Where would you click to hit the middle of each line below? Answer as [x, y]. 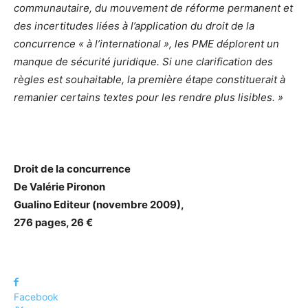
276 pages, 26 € [53, 222]
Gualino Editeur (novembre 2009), [99, 205]
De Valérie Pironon [59, 187]
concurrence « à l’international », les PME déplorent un [146, 44]
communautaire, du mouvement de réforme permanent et [153, 8]
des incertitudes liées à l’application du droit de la [134, 26]
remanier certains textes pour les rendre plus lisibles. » [148, 97]
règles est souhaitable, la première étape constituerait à [150, 79]
